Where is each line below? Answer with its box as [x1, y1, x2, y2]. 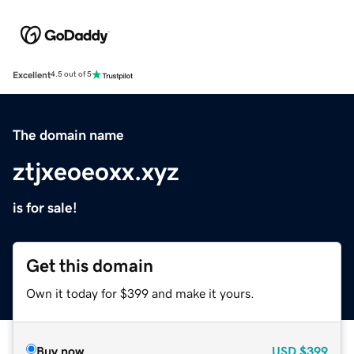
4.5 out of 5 [51, 70, 92, 79]
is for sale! [13, 200, 77, 215]
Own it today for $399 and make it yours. [26, 286, 254, 299]
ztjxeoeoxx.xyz [13, 158, 179, 184]
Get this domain [26, 256, 153, 275]
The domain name [13, 127, 124, 142]
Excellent [13, 70, 51, 80]
